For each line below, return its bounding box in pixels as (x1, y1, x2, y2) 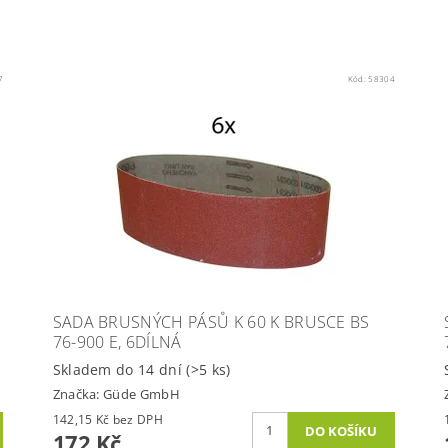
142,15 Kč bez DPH (112, 410, 163, 428)
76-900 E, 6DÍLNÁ (52, 331, 182, 354)
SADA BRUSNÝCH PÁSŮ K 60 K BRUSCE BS (52, 311, 370, 334)
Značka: (52, 384, 104, 403)
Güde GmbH (103, 384, 180, 403)
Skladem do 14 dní (52, 360, 187, 380)
